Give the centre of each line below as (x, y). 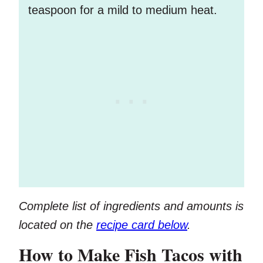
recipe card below (142, 225)
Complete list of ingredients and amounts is (131, 206)
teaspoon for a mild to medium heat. (123, 10)
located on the (58, 225)
